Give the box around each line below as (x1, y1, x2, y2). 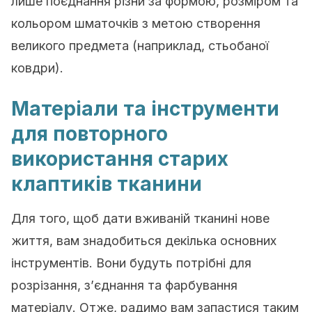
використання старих (11, 147, 228, 171)
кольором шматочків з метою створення (11, 16, 260, 31)
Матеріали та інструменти (11, 97, 279, 120)
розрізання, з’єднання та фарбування (11, 278, 237, 292)
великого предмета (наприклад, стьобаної (11, 38, 269, 53)
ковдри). (11, 61, 63, 75)
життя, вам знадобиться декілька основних (11, 233, 276, 248)
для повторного (11, 122, 168, 146)
